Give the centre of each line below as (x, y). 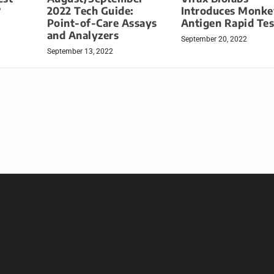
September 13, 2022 (80, 52)
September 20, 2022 (214, 39)
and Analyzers (83, 35)
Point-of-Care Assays (102, 23)
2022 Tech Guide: (90, 11)
